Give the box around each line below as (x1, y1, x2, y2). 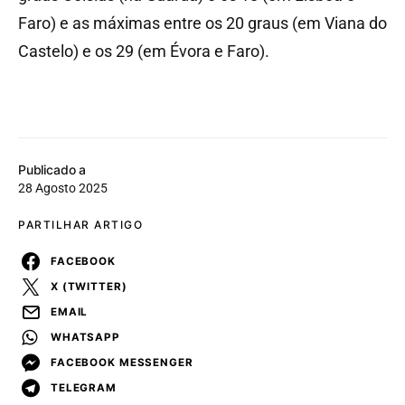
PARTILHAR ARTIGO (18, 218, 143, 232)
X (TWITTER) (51, 279, 127, 293)
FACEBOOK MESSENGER (51, 355, 193, 369)
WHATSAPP (51, 330, 120, 344)
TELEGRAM (51, 381, 117, 394)
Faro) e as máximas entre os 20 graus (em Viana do (18, 14, 387, 33)
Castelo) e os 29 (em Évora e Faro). (18, 42, 269, 61)
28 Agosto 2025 (18, 181, 108, 196)
